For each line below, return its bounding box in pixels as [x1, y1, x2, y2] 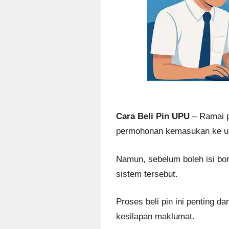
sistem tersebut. [116, 169, 178, 179]
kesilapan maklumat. [116, 212, 195, 222]
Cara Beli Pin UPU [116, 111, 190, 122]
